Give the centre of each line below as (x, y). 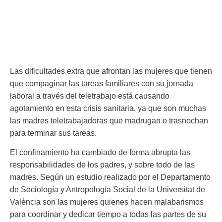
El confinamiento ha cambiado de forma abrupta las (100, 152)
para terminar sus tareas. (53, 133)
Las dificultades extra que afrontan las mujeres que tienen (111, 71)
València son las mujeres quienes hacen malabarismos (107, 202)
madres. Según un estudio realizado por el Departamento (110, 177)
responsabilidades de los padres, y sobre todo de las (102, 165)
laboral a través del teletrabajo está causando (90, 96)
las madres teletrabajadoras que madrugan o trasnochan (109, 120)
